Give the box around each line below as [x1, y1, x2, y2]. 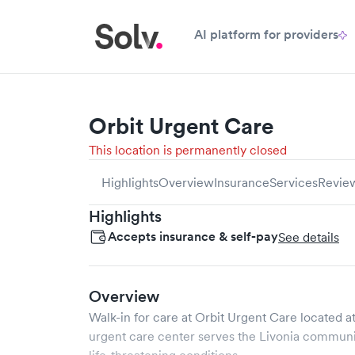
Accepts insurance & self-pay [108, 228, 278, 245]
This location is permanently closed [89, 142, 287, 158]
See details [278, 229, 339, 245]
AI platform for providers [194, 26, 338, 43]
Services [269, 174, 318, 190]
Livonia [259, 328, 300, 344]
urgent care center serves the [89, 328, 259, 344]
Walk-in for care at [89, 309, 195, 325]
